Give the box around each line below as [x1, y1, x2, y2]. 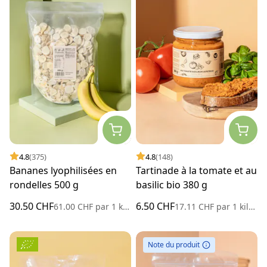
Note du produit [148, 239, 200, 250]
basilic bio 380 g [136, 178, 207, 191]
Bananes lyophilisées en [10, 163, 117, 177]
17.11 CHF [175, 200, 216, 212]
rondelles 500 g [10, 178, 79, 191]
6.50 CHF [136, 199, 175, 213]
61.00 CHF [54, 200, 95, 212]
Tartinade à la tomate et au [136, 163, 257, 177]
